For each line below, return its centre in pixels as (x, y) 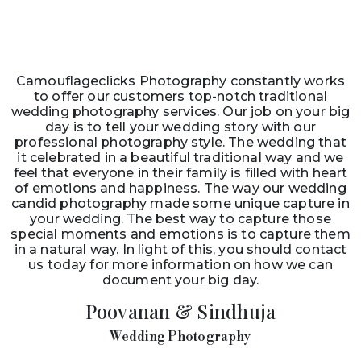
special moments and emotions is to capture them (180, 234)
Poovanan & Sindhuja (180, 311)
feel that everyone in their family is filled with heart (180, 173)
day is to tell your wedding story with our (180, 127)
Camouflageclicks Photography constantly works (180, 81)
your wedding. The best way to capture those (180, 219)
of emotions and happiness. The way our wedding (180, 188)
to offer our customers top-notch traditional (180, 96)
